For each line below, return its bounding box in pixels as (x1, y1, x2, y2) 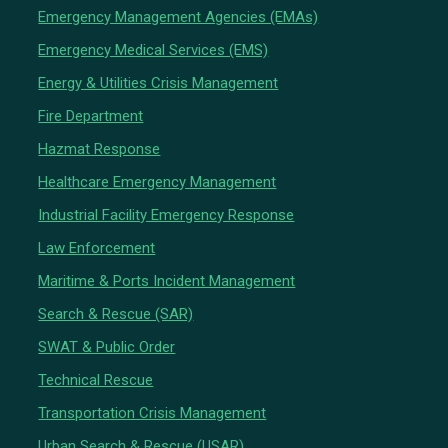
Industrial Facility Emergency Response (38, 206, 295, 225)
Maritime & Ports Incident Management (38, 272, 296, 291)
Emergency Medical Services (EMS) (38, 41, 269, 60)
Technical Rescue (38, 371, 154, 390)
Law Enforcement (38, 239, 156, 258)
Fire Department (38, 107, 144, 126)
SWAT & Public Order (38, 338, 176, 357)
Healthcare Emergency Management (38, 173, 277, 192)
